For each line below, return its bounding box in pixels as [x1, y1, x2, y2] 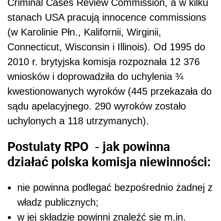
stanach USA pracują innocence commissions [7, 11, 206, 23]
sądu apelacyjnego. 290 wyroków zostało [7, 100, 186, 111]
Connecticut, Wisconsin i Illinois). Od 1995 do [7, 41, 205, 52]
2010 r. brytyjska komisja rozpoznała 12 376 [7, 56, 200, 67]
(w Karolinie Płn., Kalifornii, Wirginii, [7, 26, 161, 37]
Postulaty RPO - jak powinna [7, 138, 170, 155]
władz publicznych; [17, 196, 99, 208]
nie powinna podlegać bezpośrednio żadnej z [17, 182, 213, 193]
